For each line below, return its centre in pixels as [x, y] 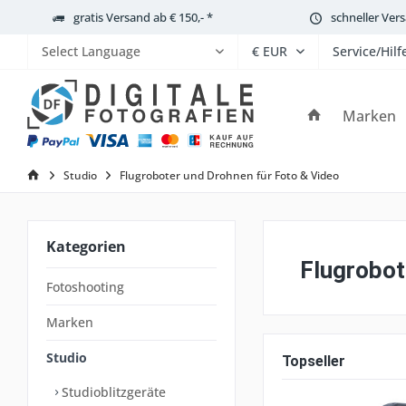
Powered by [77, 96]
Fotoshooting [85, 287]
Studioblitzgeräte [112, 392]
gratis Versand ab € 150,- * [143, 17]
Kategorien [86, 246]
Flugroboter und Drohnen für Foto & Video [229, 175]
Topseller [314, 361]
